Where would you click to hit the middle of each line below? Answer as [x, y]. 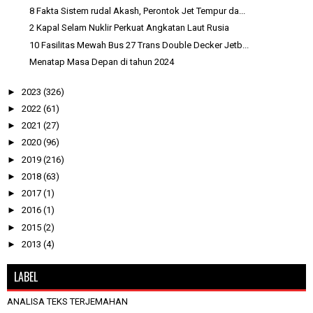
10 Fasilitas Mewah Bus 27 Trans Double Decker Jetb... [139, 45]
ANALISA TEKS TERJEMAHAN [67, 301]
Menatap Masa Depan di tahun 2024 [102, 61]
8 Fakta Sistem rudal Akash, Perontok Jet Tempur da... [138, 11]
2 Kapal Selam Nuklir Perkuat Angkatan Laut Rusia [130, 28]
